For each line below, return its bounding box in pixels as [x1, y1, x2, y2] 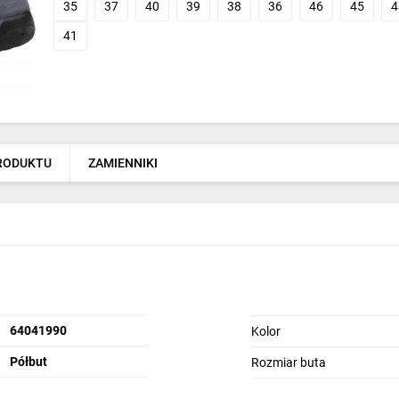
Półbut [9, 354, 47, 369]
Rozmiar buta [250, 355, 326, 370]
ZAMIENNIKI [88, 156, 158, 170]
